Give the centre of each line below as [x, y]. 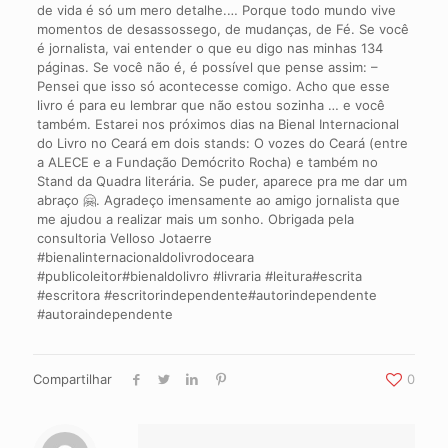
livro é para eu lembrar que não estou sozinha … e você [210, 104]
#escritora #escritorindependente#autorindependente [206, 294]
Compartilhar [72, 378]
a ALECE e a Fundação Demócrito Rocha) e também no [207, 161]
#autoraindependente [104, 313]
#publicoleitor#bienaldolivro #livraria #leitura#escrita [199, 275]
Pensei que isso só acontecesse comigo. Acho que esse [213, 85]
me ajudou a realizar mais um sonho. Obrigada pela [195, 218]
